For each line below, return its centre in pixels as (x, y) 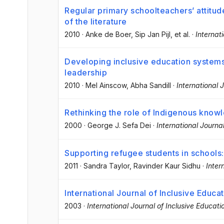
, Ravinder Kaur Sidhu (165, 165)
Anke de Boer (108, 34)
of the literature (96, 21)
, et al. (180, 34)
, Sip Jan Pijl (151, 34)
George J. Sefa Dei (119, 125)
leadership (86, 73)
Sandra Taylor (106, 165)
